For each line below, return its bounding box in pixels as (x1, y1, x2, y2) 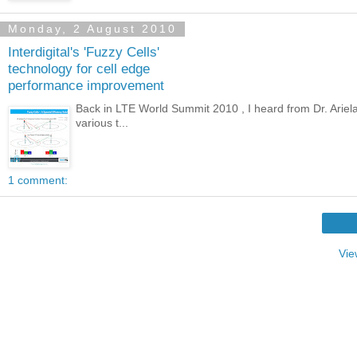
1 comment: (8, 173, 68, 186)
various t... (76, 116, 129, 129)
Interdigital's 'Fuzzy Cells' (8, 44, 159, 61)
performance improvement (8, 77, 164, 94)
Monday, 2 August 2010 (8, 22, 177, 36)
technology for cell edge (8, 61, 150, 77)
